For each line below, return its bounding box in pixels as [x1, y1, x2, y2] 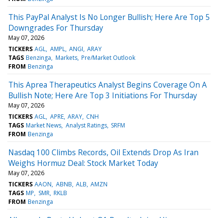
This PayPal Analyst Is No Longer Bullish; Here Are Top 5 [8, 11, 210, 22]
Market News [26, 121, 62, 129]
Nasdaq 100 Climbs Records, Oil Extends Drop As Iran [8, 146, 199, 158]
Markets [55, 53, 77, 62]
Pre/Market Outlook [81, 53, 135, 62]
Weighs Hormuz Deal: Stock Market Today [8, 157, 158, 168]
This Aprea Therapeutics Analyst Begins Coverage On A [8, 79, 207, 90]
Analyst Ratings [65, 121, 107, 129]
